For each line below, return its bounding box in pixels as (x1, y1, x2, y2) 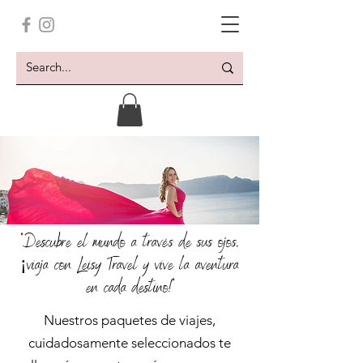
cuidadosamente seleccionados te (28, 334, 231, 351)
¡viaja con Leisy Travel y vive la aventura (20, 251, 239, 280)
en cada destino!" (85, 274, 174, 303)
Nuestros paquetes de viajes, (44, 311, 216, 328)
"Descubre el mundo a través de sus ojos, (21, 228, 238, 258)
